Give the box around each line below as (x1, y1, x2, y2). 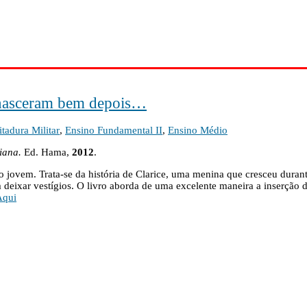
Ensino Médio (168, 125, 228, 136)
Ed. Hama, (24, 147, 72, 158)
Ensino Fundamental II (65, 125, 162, 136)
